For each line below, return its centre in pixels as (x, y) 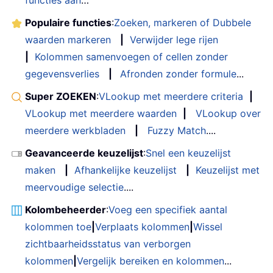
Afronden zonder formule (178, 74)
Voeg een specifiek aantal (168, 210)
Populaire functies (68, 23)
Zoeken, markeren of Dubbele (183, 23)
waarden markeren (68, 40)
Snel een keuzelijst (188, 153)
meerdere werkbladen (75, 131)
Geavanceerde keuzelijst (84, 153)
